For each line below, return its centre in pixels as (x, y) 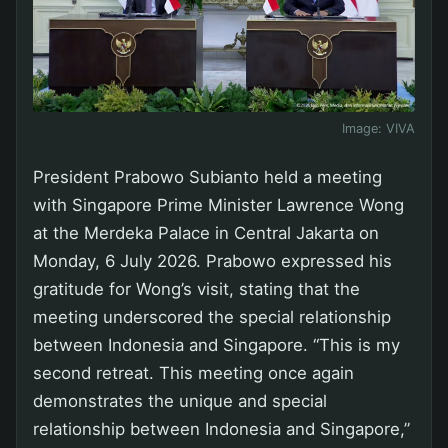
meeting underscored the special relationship (212, 316)
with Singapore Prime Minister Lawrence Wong (218, 204)
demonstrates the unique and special (180, 400)
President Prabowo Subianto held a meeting (207, 176)
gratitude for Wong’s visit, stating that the (196, 288)
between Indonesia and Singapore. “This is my (216, 344)
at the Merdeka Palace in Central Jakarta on (206, 232)
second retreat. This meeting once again (193, 372)
